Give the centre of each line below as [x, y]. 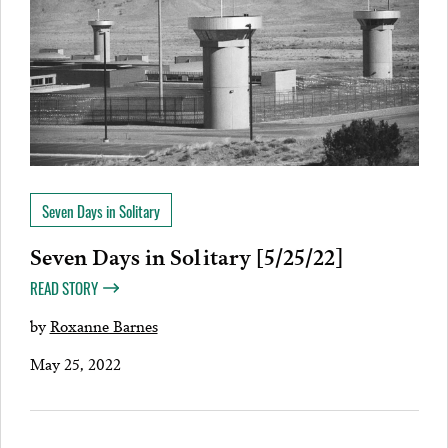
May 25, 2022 [75, 362]
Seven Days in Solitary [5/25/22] [186, 255]
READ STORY [63, 288]
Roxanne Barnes [103, 325]
